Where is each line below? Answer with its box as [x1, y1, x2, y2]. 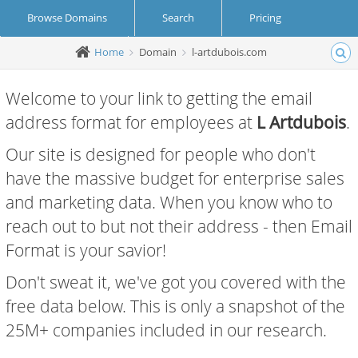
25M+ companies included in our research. [6, 319, 327, 341]
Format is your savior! [6, 239, 166, 261]
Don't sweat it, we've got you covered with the [6, 271, 346, 293]
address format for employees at [6, 111, 257, 133]
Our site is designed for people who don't [6, 143, 316, 165]
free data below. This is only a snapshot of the [6, 295, 345, 317]
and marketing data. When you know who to [6, 191, 332, 213]
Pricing [249, 10, 281, 25]
